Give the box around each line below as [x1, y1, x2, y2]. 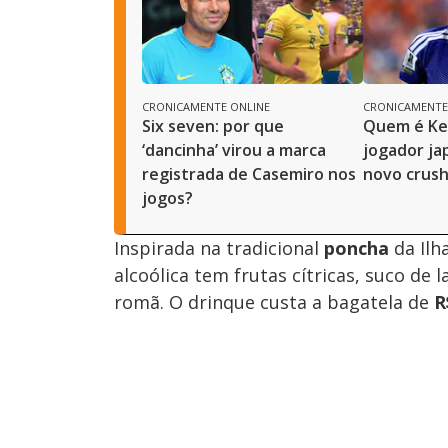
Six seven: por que [142, 114, 284, 137]
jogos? [142, 186, 193, 209]
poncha [324, 235, 389, 260]
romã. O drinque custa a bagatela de [114, 289, 434, 314]
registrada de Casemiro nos [142, 162, 356, 185]
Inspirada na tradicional [114, 235, 324, 260]
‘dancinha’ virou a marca [142, 138, 326, 161]
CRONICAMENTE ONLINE [142, 98, 270, 114]
